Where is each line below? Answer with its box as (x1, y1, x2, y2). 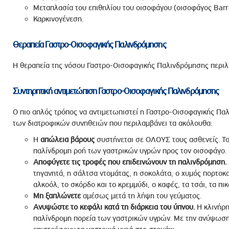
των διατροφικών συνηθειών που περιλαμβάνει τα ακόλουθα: (12, 119, 213, 128)
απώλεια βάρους (40, 135, 95, 144)
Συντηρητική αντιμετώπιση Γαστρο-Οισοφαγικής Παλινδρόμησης (12, 86, 219, 96)
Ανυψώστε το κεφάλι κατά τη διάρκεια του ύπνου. (33, 202, 195, 212)
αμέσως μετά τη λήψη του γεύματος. (80, 191, 201, 200)
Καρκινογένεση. (33, 14, 83, 24)
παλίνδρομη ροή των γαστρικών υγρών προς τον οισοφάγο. (33, 146, 226, 155)
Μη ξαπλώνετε (33, 191, 81, 200)
